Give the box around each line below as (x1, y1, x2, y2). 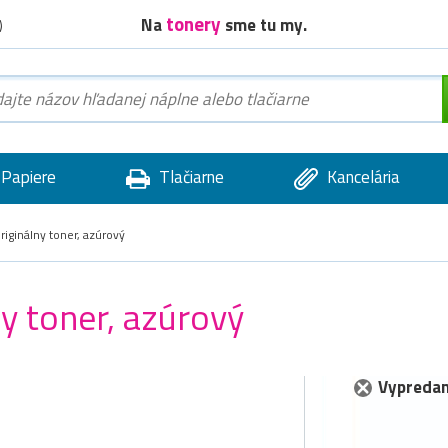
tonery (166, 8, 225, 38)
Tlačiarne (154, 164, 224, 190)
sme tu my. (225, 11, 307, 38)
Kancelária (322, 164, 400, 190)
